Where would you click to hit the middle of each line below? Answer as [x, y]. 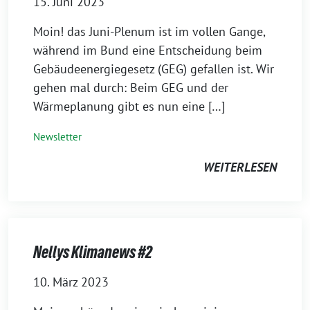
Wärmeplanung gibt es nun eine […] [129, 106]
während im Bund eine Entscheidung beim [148, 50]
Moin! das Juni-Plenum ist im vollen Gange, [149, 31]
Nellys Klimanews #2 [93, 252]
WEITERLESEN [240, 167]
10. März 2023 [71, 282]
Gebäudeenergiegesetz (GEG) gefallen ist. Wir [154, 69]
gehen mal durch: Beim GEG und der [131, 88]
